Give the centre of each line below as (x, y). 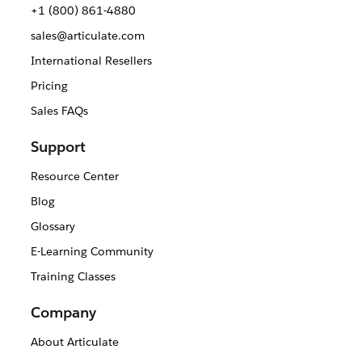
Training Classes (73, 277)
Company (63, 313)
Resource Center (74, 177)
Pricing (49, 86)
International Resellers (91, 61)
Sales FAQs (59, 111)
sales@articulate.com (87, 36)
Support (58, 147)
